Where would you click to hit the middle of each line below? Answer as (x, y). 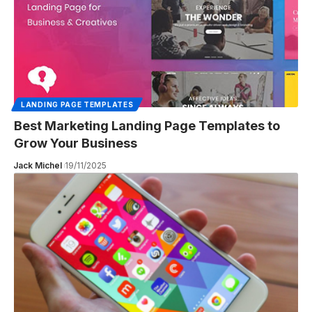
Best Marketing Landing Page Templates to (147, 126)
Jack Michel (37, 166)
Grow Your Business (76, 143)
